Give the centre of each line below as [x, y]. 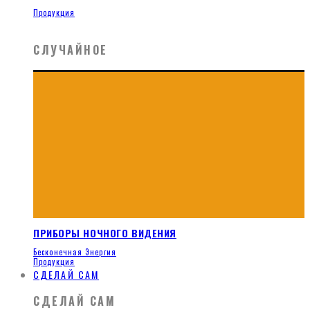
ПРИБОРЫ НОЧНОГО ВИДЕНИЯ [105, 232]
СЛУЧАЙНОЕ [71, 49]
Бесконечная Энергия [75, 252]
